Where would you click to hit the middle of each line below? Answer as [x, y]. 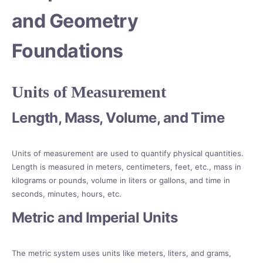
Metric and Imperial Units [95, 218]
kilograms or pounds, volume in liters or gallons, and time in [121, 181]
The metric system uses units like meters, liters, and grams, [122, 253]
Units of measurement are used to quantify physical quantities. [128, 154]
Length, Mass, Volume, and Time [118, 118]
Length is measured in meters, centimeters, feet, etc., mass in [127, 167]
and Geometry [75, 21]
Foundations [68, 51]
